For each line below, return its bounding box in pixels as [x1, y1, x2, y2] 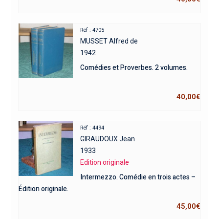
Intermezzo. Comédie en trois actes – [80, 172, 196, 182]
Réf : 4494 [80, 124, 105, 131]
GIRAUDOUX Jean [80, 134, 135, 143]
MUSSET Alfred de [80, 37, 138, 45]
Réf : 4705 [80, 26, 105, 33]
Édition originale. [18, 183, 68, 194]
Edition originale [80, 158, 130, 166]
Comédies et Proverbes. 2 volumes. [80, 62, 188, 73]
